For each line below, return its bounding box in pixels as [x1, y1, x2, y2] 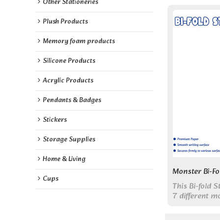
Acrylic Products [43, 75, 93, 86]
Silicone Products [43, 55, 95, 67]
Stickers [43, 114, 67, 126]
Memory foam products [43, 36, 115, 47]
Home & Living [43, 154, 85, 165]
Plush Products [43, 16, 88, 27]
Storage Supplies [43, 134, 95, 145]
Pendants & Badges [43, 95, 101, 106]
